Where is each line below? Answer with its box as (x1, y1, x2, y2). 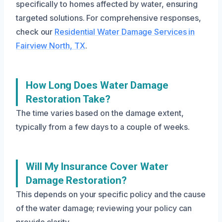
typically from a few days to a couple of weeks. (16, 122, 190, 132)
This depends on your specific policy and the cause (16, 189, 206, 200)
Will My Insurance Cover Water (26, 161, 168, 173)
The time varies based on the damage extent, (16, 108, 184, 118)
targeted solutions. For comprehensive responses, (16, 13, 202, 23)
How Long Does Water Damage (26, 79, 168, 92)
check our (16, 27, 55, 37)
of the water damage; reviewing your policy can (16, 203, 192, 214)
